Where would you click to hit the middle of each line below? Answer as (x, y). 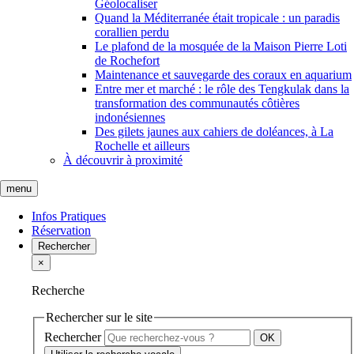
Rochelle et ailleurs (142, 146)
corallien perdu (132, 32)
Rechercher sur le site (99, 318)
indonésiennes (130, 118)
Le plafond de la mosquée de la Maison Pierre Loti (221, 47)
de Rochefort (127, 61)
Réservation (61, 231)
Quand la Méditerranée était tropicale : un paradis (217, 18)
